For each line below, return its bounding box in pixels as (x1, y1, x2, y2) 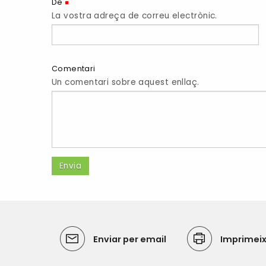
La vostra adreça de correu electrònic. (52, 10, 217, 22)
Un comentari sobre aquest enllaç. (52, 77, 199, 88)
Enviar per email (93, 233, 166, 246)
